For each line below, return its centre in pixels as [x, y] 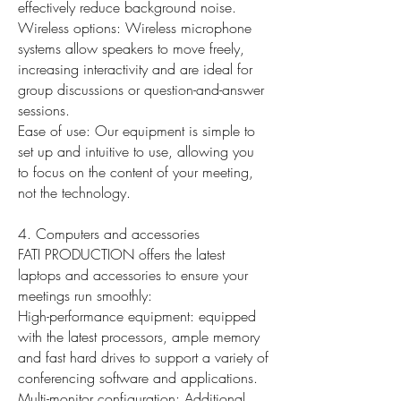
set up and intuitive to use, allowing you [136, 151]
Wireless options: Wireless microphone [135, 28]
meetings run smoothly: [85, 295]
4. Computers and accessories [109, 234]
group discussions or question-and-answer [141, 90]
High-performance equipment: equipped [137, 316]
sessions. [44, 110]
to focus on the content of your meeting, [136, 172]
